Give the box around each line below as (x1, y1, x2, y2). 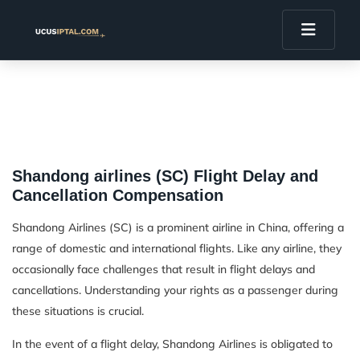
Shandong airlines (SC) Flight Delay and (12, 167, 318, 185)
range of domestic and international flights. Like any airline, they (12, 241, 342, 256)
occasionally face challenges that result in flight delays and (12, 262, 315, 276)
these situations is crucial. (12, 304, 144, 318)
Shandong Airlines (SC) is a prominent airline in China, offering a (12, 220, 344, 235)
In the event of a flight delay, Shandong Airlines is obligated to (12, 337, 333, 351)
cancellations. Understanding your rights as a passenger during (12, 283, 338, 297)
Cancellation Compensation (12, 186, 223, 204)
